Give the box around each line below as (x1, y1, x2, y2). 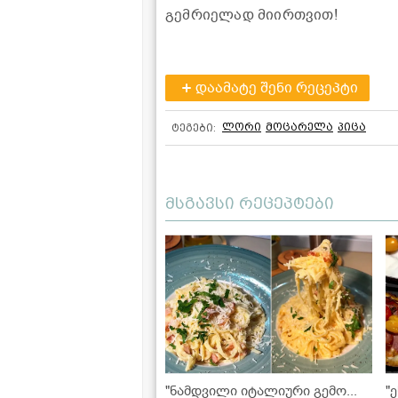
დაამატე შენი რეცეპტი (195, 78, 358, 99)
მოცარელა (266, 121, 333, 134)
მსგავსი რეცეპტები (165, 194, 334, 213)
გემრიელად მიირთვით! (165, 5, 338, 26)
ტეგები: (171, 122, 216, 135)
